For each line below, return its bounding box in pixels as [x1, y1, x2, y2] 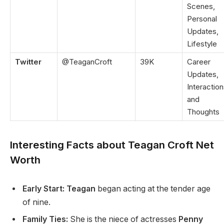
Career [187, 57, 210, 67]
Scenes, [187, 1, 215, 11]
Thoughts [187, 107, 219, 117]
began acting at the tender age [95, 184, 210, 194]
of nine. [22, 197, 50, 207]
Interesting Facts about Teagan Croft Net [10, 138, 214, 151]
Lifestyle [187, 39, 217, 49]
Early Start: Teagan [22, 184, 95, 194]
